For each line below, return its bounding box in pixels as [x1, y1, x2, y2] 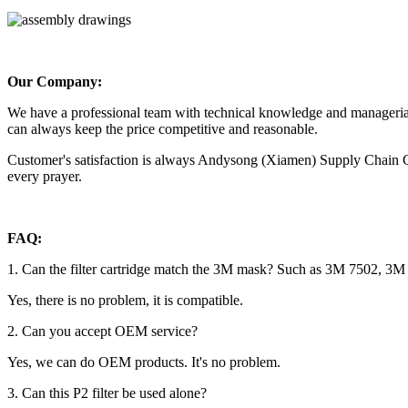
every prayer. [7, 168, 82, 184]
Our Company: [7, 73, 102, 89]
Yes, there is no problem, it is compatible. [7, 291, 243, 308]
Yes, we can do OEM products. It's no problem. [7, 353, 280, 370]
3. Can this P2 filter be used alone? [7, 384, 207, 401]
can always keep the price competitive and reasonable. [7, 120, 318, 137]
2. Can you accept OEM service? [7, 322, 198, 339]
